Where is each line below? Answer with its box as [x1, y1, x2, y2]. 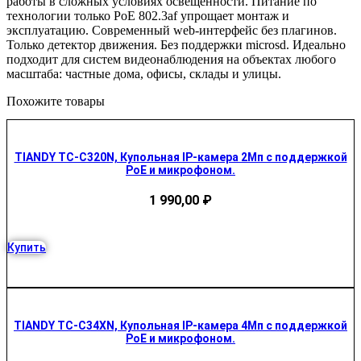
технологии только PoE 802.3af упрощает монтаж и [6, 8, 289, 23]
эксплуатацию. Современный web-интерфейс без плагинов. [6, 23, 337, 37]
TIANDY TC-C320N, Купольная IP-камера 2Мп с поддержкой [14, 151, 347, 164]
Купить [7, 241, 46, 255]
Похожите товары [6, 93, 105, 108]
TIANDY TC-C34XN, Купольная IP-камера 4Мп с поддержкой [14, 319, 347, 333]
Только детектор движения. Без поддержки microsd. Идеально [6, 37, 346, 52]
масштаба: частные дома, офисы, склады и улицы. [6, 66, 281, 81]
